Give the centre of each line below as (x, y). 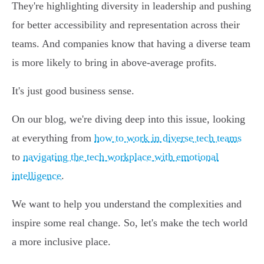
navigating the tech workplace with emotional (121, 157)
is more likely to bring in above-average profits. (114, 63)
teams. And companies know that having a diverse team (131, 44)
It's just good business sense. (73, 91)
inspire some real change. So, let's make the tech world (130, 223)
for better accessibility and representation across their (126, 25)
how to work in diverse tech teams (168, 138)
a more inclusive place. (61, 242)
